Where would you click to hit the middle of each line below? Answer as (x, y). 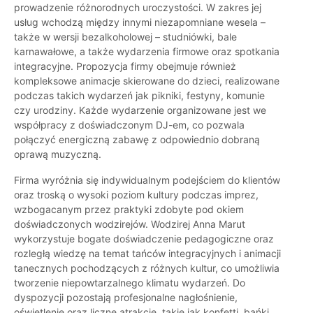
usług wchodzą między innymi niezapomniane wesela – (140, 22)
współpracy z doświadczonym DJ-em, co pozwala (129, 125)
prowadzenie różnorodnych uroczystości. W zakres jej (138, 8)
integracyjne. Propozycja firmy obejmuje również (125, 66)
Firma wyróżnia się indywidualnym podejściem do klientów (147, 180)
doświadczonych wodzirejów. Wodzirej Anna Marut (130, 224)
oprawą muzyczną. (58, 154)
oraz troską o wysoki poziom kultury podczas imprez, (136, 195)
